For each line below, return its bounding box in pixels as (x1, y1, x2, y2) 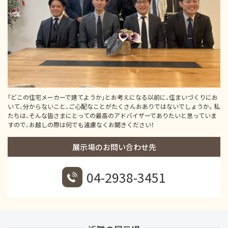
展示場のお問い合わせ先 (72, 141, 156, 152)
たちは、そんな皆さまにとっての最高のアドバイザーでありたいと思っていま (8, 110, 217, 120)
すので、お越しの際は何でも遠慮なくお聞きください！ (8, 120, 154, 129)
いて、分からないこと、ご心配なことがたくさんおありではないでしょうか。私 (8, 101, 220, 110)
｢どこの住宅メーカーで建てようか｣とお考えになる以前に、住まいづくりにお (8, 92, 218, 101)
